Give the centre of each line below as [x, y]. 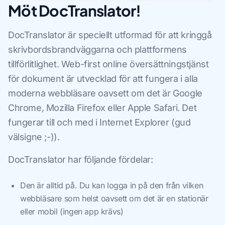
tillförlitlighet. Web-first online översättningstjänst [108, 64]
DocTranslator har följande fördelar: [81, 159]
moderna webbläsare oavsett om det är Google [105, 93]
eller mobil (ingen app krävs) [72, 211]
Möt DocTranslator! [75, 11]
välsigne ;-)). [34, 137]
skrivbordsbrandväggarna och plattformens [98, 49]
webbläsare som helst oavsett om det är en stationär [114, 198]
